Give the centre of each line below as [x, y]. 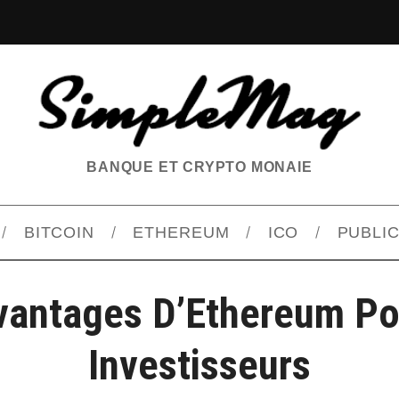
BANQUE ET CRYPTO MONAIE [199, 167]
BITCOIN [59, 233]
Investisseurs [199, 366]
